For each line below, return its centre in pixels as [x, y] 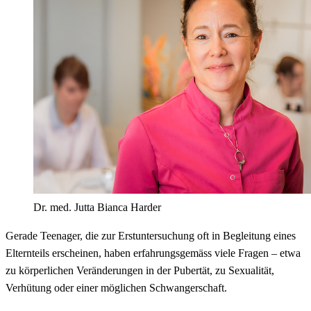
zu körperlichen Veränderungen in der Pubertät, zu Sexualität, [140, 271]
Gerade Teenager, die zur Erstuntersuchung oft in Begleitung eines [151, 236]
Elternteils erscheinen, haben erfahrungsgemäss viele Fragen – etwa [153, 253]
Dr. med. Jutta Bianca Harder [97, 208]
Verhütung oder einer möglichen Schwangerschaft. [116, 288]
